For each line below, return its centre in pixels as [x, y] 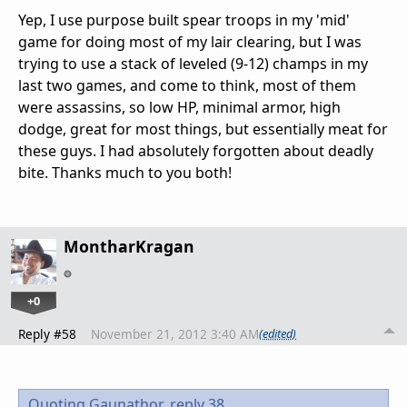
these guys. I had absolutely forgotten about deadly [196, 150]
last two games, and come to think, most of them [187, 85]
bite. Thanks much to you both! [125, 172]
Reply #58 [47, 333]
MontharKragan [129, 246]
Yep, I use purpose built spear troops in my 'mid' [184, 20]
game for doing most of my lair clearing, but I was [190, 41]
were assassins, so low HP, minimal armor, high [179, 107]
